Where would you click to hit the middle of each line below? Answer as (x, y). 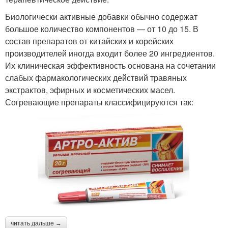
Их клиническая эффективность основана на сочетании (110, 66)
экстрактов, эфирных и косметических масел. (90, 90)
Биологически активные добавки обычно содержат (101, 17)
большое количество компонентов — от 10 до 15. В (102, 29)
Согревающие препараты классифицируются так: (99, 102)
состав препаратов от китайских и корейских (89, 41)
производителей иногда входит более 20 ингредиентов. (110, 53)
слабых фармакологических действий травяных (96, 78)
